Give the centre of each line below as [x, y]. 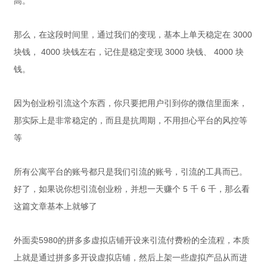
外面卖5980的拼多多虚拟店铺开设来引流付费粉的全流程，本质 [132, 240]
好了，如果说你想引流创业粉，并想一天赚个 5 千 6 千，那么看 [132, 189]
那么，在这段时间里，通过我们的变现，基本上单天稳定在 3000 [133, 35]
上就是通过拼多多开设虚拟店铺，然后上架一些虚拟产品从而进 [131, 257]
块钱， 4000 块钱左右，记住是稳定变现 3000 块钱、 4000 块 [129, 52]
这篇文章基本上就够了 [55, 206]
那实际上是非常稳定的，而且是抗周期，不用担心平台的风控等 [131, 120]
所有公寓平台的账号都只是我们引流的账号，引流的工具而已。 [131, 172]
